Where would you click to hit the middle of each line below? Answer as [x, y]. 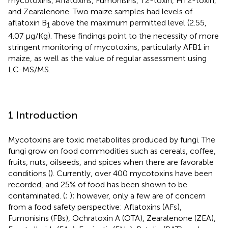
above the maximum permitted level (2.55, [128, 22]
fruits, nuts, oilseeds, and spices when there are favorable [111, 162]
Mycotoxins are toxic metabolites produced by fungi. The [112, 139]
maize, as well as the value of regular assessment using [107, 58]
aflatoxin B [27, 22]
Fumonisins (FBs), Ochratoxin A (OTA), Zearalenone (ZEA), [112, 218]
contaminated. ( [37, 195]
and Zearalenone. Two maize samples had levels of [100, 11]
